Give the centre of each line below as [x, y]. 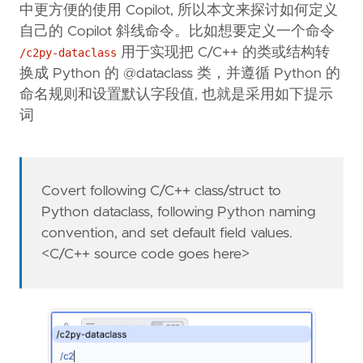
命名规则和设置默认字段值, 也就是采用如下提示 [176, 95]
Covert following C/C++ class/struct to [162, 191]
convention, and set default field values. [167, 233]
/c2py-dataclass [68, 53]
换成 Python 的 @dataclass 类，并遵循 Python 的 [180, 74]
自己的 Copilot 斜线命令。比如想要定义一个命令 [177, 32]
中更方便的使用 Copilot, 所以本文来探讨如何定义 [179, 11]
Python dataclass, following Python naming [179, 212]
